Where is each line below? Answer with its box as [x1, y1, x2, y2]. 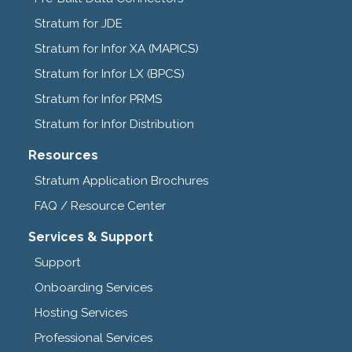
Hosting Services [35, 305, 127, 320]
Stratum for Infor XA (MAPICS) [35, 41, 199, 56]
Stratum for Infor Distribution [35, 116, 194, 131]
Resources [28, 147, 98, 163]
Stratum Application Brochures [35, 173, 208, 188]
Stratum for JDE [35, 16, 123, 31]
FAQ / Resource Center [35, 198, 166, 213]
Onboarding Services [35, 280, 152, 295]
